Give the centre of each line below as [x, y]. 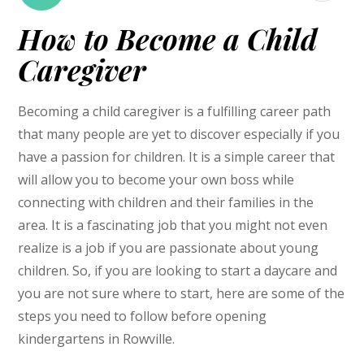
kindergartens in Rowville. [97, 338]
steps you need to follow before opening [143, 316]
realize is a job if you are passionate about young [169, 247]
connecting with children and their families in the [166, 202]
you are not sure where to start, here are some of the [182, 293]
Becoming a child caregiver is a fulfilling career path [175, 111]
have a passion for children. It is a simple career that [177, 156]
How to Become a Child [168, 39]
